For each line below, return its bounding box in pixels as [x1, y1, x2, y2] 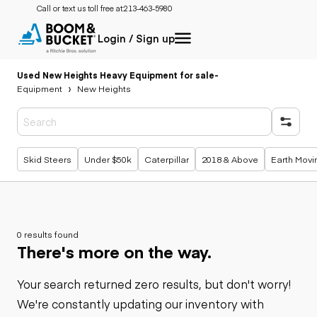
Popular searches [35, 145, 108, 157]
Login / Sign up [98, 31, 175, 45]
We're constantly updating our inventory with [17, 296, 264, 311]
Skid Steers [23, 153, 71, 165]
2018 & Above [202, 153, 258, 165]
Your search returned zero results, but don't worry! [17, 276, 291, 292]
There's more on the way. [17, 240, 212, 263]
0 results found [17, 228, 79, 240]
